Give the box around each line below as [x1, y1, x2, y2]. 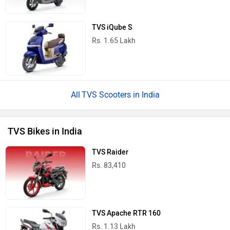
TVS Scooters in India [81, 89, 160, 100]
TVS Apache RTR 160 [92, 208, 161, 218]
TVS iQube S [92, 23, 132, 32]
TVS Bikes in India [8, 125, 82, 137]
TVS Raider [92, 147, 129, 157]
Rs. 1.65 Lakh [92, 36, 136, 46]
